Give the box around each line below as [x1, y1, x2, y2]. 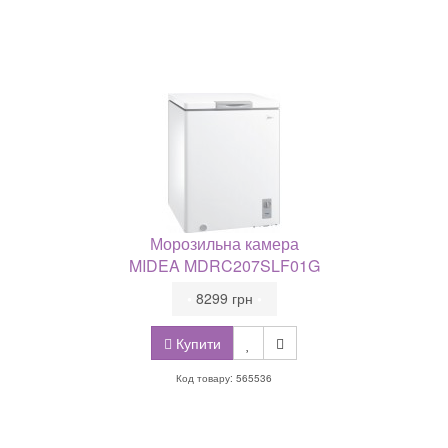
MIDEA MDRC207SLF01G [128, 254, 320, 277]
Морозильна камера [149, 232, 299, 255]
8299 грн [191, 288, 257, 308]
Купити [172, 333, 221, 353]
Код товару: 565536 [176, 371, 272, 385]
